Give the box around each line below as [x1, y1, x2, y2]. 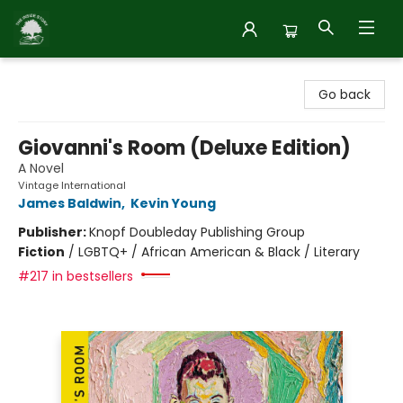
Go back [318, 85, 371, 103]
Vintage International [18, 178, 126, 193]
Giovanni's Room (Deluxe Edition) [18, 134, 351, 162]
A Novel [18, 159, 64, 177]
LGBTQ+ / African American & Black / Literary [78, 243, 360, 261]
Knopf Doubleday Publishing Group [89, 223, 305, 241]
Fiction [18, 243, 65, 261]
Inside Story [13, 66, 85, 84]
